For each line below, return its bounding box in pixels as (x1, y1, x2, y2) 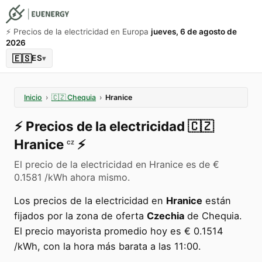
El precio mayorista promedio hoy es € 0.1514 (14, 225, 223, 237)
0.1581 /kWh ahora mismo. (14, 171, 130, 183)
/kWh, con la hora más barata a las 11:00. (14, 240, 201, 252)
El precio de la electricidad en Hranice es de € (14, 158, 219, 170)
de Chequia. (184, 210, 242, 222)
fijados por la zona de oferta (14, 210, 147, 222)
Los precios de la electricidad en (14, 195, 166, 206)
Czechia (147, 210, 184, 222)
